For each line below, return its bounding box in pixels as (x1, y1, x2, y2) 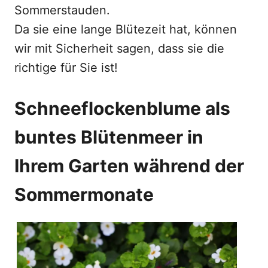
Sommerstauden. (14, 3, 110, 17)
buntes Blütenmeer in (14, 126, 203, 148)
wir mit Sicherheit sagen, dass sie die (14, 41, 224, 56)
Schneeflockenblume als (14, 98, 230, 119)
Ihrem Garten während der (14, 155, 244, 176)
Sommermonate (14, 184, 154, 205)
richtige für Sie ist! (14, 60, 118, 75)
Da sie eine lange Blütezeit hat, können (14, 22, 237, 36)
